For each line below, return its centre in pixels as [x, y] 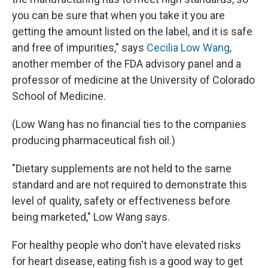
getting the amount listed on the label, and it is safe [132, 32]
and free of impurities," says [79, 48]
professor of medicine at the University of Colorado [133, 80]
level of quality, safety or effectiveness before [121, 201]
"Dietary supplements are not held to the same [122, 169]
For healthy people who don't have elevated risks [127, 245]
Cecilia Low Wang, [189, 48]
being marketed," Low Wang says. [91, 217]
